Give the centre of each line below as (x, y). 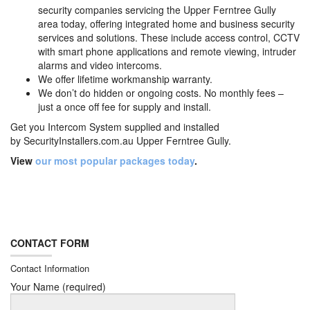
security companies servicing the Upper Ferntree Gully (157, 10)
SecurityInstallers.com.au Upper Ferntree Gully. (127, 140)
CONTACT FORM (50, 243)
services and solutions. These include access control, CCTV (169, 37)
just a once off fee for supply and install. (125, 107)
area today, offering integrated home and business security (166, 24)
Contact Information (50, 268)
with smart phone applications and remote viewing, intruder (167, 51)
